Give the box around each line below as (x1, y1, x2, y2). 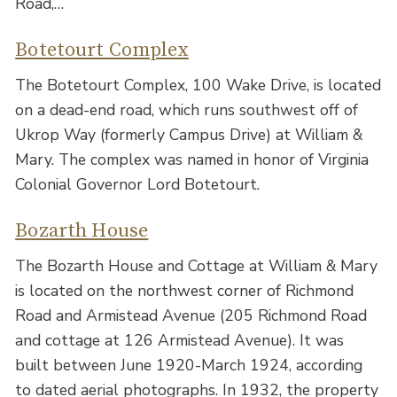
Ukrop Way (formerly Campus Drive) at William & (15, 123, 363, 145)
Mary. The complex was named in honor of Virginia (15, 148, 370, 170)
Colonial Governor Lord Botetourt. (15, 173, 261, 195)
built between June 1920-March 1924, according (15, 354, 363, 376)
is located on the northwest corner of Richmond (15, 279, 354, 301)
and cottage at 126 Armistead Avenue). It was (15, 329, 345, 351)
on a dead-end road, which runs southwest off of (15, 98, 359, 121)
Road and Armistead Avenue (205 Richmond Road (15, 304, 368, 326)
